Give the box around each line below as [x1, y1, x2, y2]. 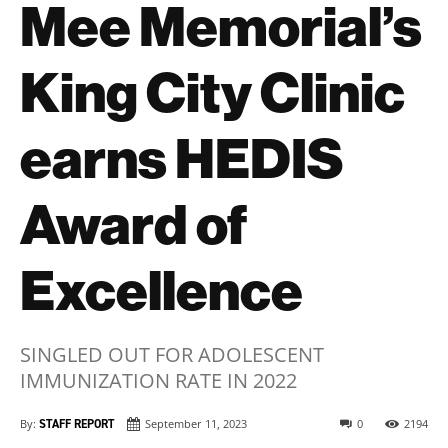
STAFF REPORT [39, 415, 114, 432]
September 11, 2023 [145, 416, 247, 432]
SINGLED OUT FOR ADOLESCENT [20, 341, 324, 369]
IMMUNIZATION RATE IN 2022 [20, 367, 297, 395]
